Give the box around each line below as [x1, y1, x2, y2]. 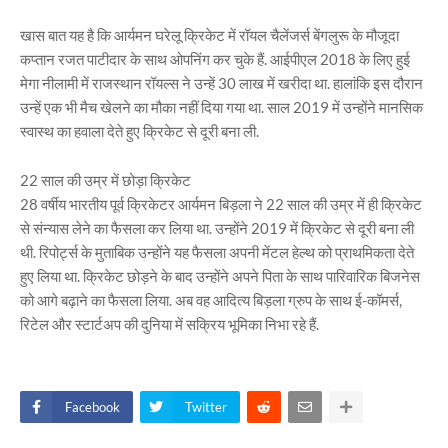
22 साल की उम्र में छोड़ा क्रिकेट [20, 171, 191, 189]
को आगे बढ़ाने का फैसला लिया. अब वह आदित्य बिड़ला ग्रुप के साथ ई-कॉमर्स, [20, 291, 402, 309]
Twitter [185, 399, 227, 415]
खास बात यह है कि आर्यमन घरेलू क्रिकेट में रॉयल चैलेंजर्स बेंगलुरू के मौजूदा [20, 26, 399, 44]
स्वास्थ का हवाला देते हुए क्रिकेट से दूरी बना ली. [20, 122, 259, 140]
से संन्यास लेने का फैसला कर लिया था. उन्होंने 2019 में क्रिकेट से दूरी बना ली [20, 219, 414, 237]
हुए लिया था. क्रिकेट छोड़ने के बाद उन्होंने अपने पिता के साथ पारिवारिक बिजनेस [20, 267, 420, 285]
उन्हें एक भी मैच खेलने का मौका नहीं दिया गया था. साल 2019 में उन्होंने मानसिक [20, 98, 423, 116]
